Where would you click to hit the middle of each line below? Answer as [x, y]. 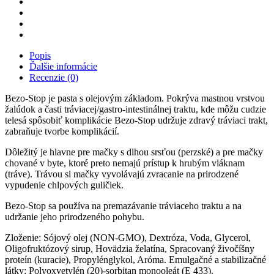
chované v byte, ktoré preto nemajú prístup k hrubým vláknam [125, 163]
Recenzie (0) [54, 78]
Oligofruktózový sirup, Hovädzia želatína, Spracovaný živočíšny [130, 249]
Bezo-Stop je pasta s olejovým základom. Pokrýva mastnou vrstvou [135, 98]
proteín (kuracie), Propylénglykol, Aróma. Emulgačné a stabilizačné [135, 260]
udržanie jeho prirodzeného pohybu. [75, 217]
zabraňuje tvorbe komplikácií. [62, 131]
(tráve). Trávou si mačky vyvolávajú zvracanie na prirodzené [122, 174]
